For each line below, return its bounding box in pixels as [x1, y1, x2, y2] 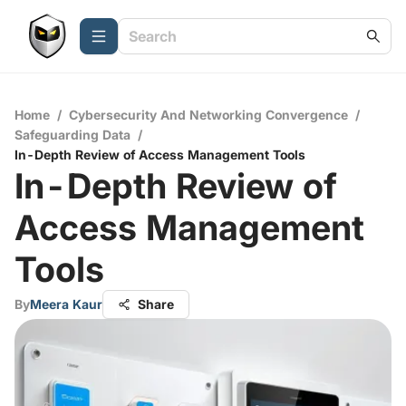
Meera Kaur [30, 296, 102, 312]
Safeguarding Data [14, 127, 130, 142]
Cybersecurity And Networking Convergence [69, 107, 348, 122]
